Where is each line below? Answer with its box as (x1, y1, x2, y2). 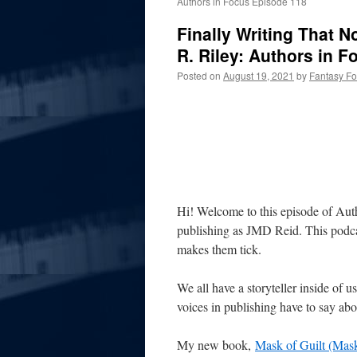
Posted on (177, 69, 221, 82)
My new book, (177, 336, 255, 353)
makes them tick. (177, 241, 261, 257)
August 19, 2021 (223, 69, 294, 82)
